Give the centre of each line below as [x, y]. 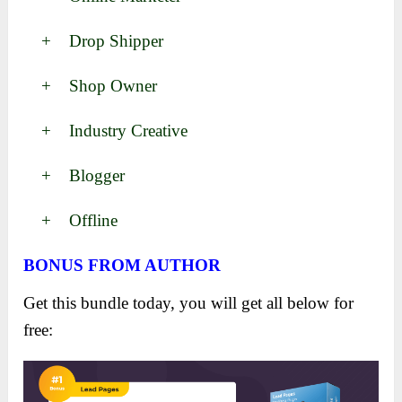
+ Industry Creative [106, 130]
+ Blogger [74, 175]
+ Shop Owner [91, 85]
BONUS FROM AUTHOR [122, 265]
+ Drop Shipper [94, 40]
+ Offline [71, 220]
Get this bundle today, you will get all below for [189, 302]
